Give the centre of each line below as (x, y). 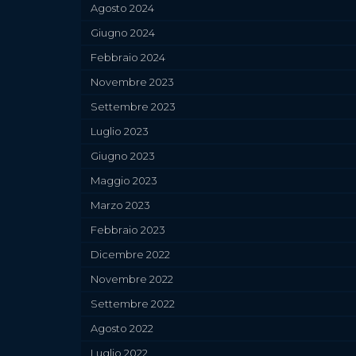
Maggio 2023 (124, 181)
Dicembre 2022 (130, 255)
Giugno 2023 (123, 156)
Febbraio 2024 (128, 58)
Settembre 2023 (133, 107)
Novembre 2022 (132, 279)
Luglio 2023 (120, 132)
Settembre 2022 (133, 304)
